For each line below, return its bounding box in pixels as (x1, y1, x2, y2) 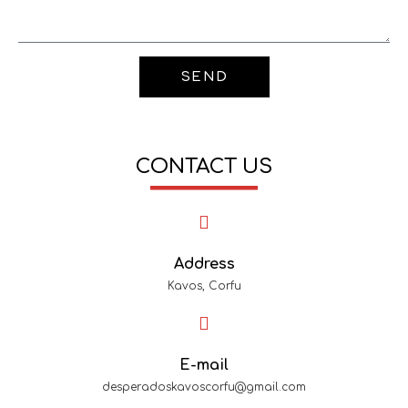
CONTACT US (136, 156, 272, 178)
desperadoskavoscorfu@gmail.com (102, 381, 306, 393)
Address (173, 256, 235, 272)
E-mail (179, 357, 229, 373)
